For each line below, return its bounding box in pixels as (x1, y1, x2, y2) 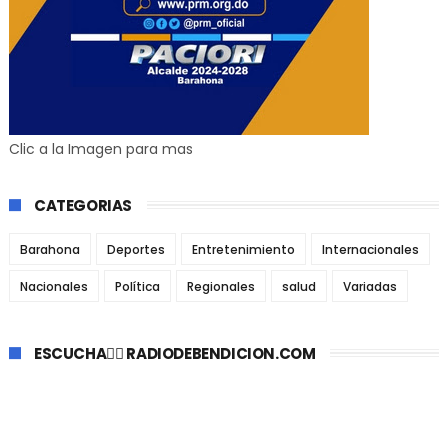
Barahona (19, 241, 80, 259)
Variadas (342, 278, 397, 296)
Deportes (106, 241, 165, 259)
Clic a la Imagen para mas (8, 139, 193, 160)
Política (114, 278, 160, 296)
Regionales (186, 278, 255, 296)
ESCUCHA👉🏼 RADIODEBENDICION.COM (33, 343, 316, 365)
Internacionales (321, 241, 419, 259)
